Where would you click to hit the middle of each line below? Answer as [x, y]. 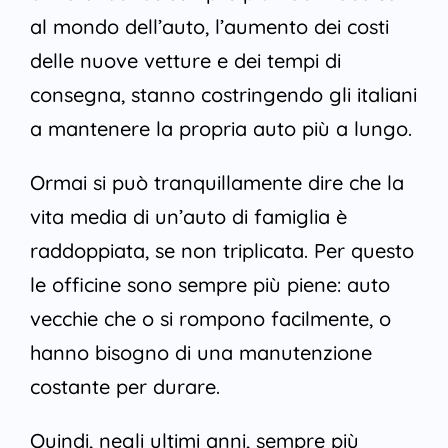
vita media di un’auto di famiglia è [188, 217]
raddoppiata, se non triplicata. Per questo [221, 251]
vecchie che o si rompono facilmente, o [210, 319]
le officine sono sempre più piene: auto [209, 285]
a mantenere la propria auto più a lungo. [220, 129]
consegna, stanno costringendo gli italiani [223, 95]
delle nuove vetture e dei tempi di [185, 61]
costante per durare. [124, 387]
